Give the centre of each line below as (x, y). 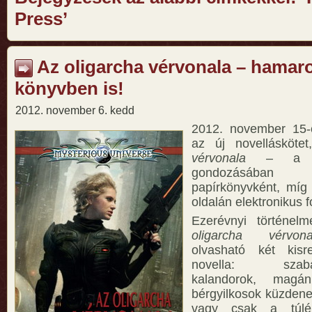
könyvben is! (69, 89)
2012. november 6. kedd (75, 110)
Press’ (41, 19)
